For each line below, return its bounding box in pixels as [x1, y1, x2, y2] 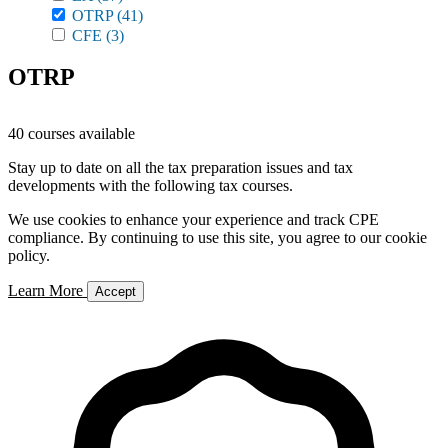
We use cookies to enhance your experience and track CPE [8, 211, 379, 228]
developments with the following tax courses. [8, 177, 293, 194]
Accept [95, 284, 136, 299]
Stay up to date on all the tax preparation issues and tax [8, 159, 353, 176]
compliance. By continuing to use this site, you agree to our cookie [8, 229, 427, 246]
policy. [8, 247, 50, 264]
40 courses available [8, 125, 135, 142]
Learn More [8, 282, 87, 299]
